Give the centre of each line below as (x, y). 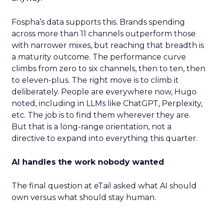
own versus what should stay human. (84, 197)
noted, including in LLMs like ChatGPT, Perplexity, (107, 103)
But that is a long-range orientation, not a (92, 127)
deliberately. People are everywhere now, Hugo (104, 92)
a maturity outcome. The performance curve (99, 57)
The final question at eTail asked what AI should (104, 186)
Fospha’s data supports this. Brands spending (98, 22)
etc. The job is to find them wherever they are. (101, 115)
